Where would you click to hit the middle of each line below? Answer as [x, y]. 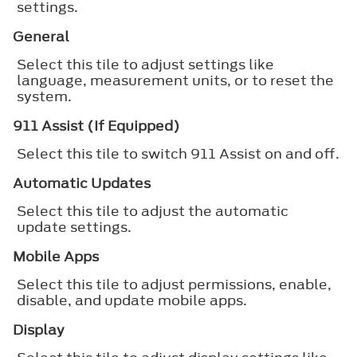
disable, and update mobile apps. [132, 300]
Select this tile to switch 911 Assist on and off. [178, 153]
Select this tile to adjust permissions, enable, [174, 284]
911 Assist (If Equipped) [96, 126]
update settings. [74, 227]
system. [44, 96]
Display [39, 330]
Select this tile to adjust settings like [145, 64]
